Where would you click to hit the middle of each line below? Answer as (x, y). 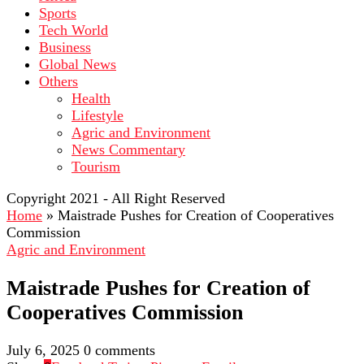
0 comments (119, 351)
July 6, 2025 (43, 351)
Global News (78, 64)
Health (91, 98)
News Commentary (128, 149)
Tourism (96, 167)
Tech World (74, 30)
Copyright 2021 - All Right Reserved (116, 198)
